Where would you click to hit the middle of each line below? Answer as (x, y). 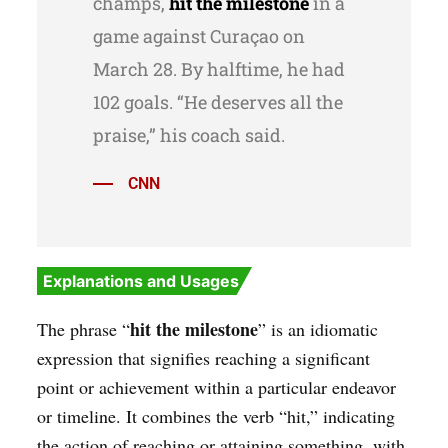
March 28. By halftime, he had (218, 69)
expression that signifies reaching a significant (203, 358)
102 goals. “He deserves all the (217, 102)
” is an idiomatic (317, 329)
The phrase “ (83, 329)
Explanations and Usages (140, 281)
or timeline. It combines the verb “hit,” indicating (215, 416)
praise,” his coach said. (188, 135)
